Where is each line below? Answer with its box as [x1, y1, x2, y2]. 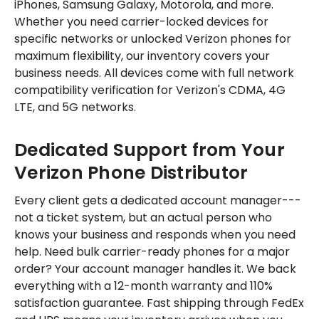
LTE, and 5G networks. [14, 98, 136, 115]
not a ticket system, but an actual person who [14, 209, 272, 226]
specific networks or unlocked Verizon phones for [14, 30, 291, 47]
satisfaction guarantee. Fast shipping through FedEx [14, 294, 304, 311]
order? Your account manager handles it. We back [14, 260, 296, 277]
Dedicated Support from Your [14, 137, 285, 162]
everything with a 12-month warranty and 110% [14, 277, 273, 294]
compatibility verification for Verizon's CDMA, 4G [14, 81, 286, 98]
